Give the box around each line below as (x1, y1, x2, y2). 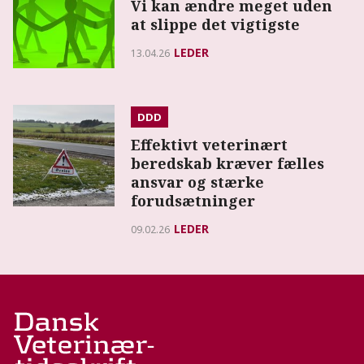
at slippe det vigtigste (131, 15, 301, 35)
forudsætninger (131, 190, 256, 210)
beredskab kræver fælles (131, 153, 325, 173)
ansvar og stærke (131, 171, 265, 192)
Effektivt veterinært (131, 134, 288, 154)
